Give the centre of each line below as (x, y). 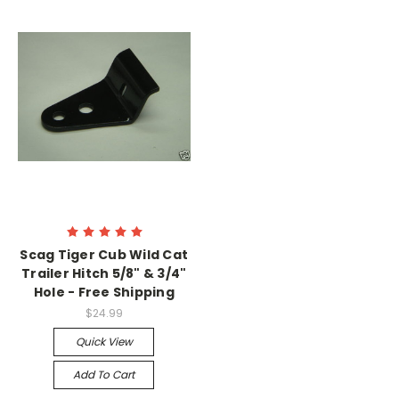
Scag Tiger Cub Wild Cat (104, 255)
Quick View (104, 342)
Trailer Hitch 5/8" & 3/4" (104, 274)
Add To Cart (104, 375)
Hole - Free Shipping (104, 293)
